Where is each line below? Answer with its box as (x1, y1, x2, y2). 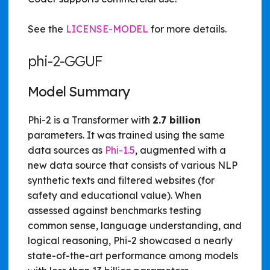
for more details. (148, 22, 227, 35)
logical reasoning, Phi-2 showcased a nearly (28, 234, 233, 246)
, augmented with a (135, 143, 226, 156)
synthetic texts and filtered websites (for (28, 174, 215, 186)
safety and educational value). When (28, 189, 201, 201)
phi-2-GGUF (28, 51, 102, 70)
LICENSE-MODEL (66, 22, 148, 35)
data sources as (28, 143, 105, 156)
